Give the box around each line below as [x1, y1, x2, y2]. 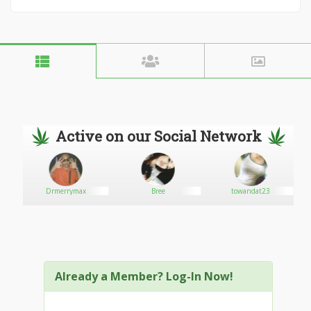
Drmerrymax [45, 186, 86, 196]
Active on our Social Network [55, 126, 262, 146]
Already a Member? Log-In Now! [55, 269, 233, 284]
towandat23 [231, 186, 271, 196]
